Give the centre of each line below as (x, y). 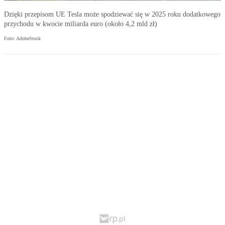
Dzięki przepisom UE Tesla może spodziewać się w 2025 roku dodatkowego (112, 15)
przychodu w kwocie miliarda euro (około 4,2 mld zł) (81, 24)
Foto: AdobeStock (22, 39)
